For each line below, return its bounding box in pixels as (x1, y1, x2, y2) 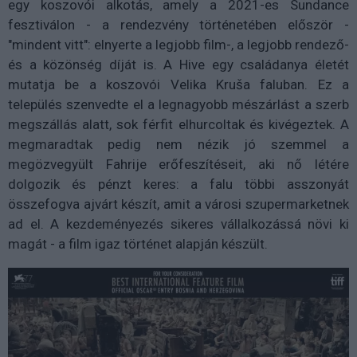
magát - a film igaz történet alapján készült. (8, 235, 268, 252)
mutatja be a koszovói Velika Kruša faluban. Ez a (8, 76, 349, 92)
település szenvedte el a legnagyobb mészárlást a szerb (8, 96, 349, 112)
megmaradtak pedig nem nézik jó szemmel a (8, 135, 349, 152)
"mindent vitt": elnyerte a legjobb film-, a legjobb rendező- (8, 36, 349, 53)
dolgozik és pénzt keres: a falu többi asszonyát (8, 175, 349, 192)
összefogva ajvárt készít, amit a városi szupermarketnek (8, 195, 349, 212)
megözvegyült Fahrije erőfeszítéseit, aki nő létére (8, 155, 349, 172)
